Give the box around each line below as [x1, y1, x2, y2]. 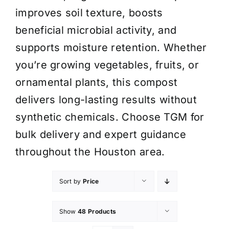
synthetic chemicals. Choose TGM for [15, 110, 204, 123]
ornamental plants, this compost [15, 76, 178, 88]
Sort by [59, 177, 83, 185]
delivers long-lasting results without [15, 93, 197, 106]
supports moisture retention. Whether [15, 41, 207, 54]
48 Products [78, 207, 117, 215]
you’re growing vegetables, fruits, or [15, 58, 199, 71]
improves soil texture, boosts [15, 6, 163, 19]
